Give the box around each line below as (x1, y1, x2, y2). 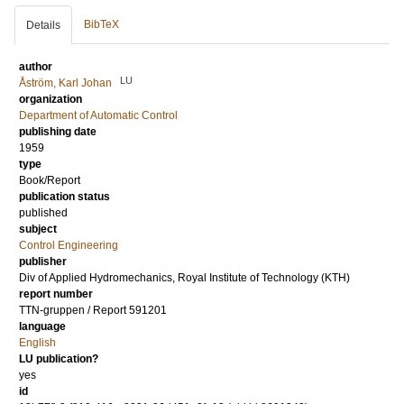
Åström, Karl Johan (19, 77, 112, 89)
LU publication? (19, 353, 98, 365)
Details (26, 19, 60, 32)
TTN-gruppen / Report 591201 (19, 304, 167, 317)
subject (19, 223, 57, 235)
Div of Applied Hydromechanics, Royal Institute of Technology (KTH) (19, 271, 350, 284)
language (19, 320, 66, 333)
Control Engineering (19, 239, 118, 252)
